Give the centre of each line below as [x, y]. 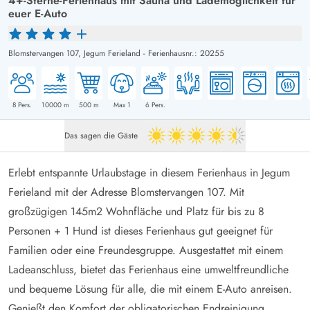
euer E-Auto [38, 13]
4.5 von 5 [216, 142]
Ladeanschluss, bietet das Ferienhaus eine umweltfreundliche [148, 269]
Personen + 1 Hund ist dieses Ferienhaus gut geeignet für [140, 230]
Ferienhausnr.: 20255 [186, 53]
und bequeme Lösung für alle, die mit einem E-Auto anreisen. [150, 289]
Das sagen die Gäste [101, 135]
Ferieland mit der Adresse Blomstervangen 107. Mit [126, 192]
